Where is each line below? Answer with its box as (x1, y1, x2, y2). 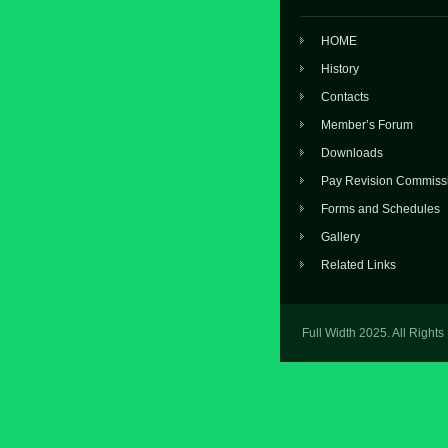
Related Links (321, 258, 396, 272)
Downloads (321, 146, 383, 160)
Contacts (321, 90, 369, 104)
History (321, 62, 359, 76)
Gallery (321, 230, 360, 244)
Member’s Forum (321, 118, 413, 132)
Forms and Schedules (321, 202, 440, 216)
